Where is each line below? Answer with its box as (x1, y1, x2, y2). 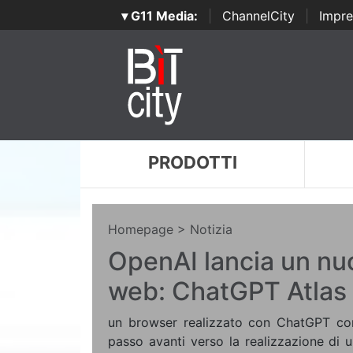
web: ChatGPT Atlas (108, 276, 347, 307)
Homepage (108, 221, 173, 237)
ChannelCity (221, 8, 295, 24)
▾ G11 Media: (121, 8, 198, 24)
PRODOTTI (147, 152, 237, 173)
